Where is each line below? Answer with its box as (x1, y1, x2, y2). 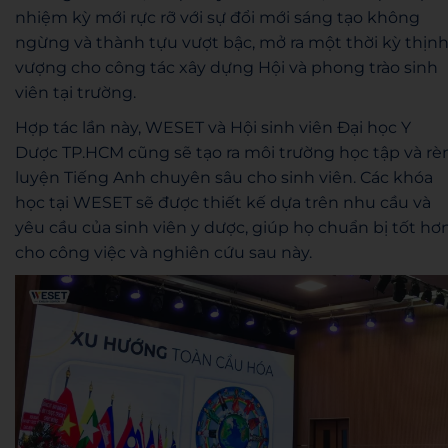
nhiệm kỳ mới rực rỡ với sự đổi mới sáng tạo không (15, 7, 420, 27)
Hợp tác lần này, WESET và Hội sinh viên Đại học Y (15, 117, 411, 137)
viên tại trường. (15, 82, 136, 102)
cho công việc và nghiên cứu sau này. (15, 242, 312, 262)
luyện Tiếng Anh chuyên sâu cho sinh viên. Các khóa (15, 167, 433, 187)
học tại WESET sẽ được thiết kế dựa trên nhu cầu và (15, 192, 431, 212)
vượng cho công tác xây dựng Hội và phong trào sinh (15, 57, 438, 77)
